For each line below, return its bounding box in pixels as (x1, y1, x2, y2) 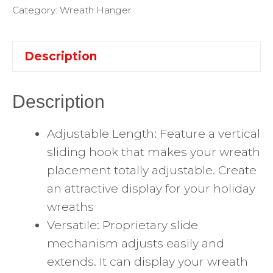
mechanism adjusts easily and (47, 236, 224, 251)
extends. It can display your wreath (47, 255, 248, 269)
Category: (12, 4, 60, 16)
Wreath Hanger (60, 4, 132, 16)
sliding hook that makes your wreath (47, 145, 260, 160)
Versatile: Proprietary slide (47, 218, 198, 233)
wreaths (47, 200, 94, 214)
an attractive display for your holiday (47, 182, 255, 196)
